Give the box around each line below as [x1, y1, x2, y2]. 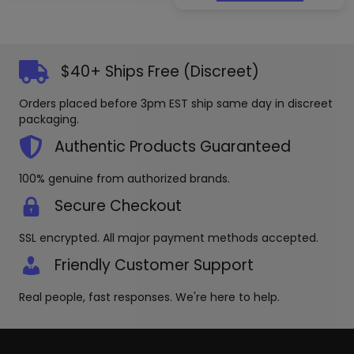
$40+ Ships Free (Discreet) [61, 61, 259, 82]
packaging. [19, 111, 79, 127]
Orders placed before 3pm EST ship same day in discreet [19, 96, 333, 111]
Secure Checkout [55, 195, 182, 217]
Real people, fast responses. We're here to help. [19, 289, 280, 305]
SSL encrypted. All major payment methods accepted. [19, 230, 318, 246]
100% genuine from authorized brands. [19, 171, 230, 186]
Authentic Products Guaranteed [55, 136, 291, 157]
